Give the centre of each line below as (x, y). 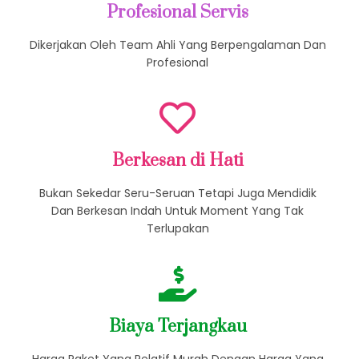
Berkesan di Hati (177, 181)
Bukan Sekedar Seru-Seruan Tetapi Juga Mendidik (177, 214)
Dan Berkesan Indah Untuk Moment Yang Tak (178, 231)
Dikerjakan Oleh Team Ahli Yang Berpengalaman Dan (177, 65)
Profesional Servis (178, 33)
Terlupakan (177, 249)
